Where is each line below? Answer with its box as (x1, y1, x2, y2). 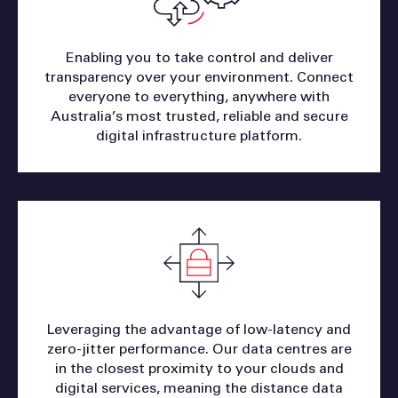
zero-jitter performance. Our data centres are (46, 341, 352, 356)
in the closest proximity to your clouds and (54, 361, 344, 376)
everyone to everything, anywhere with (68, 89, 330, 104)
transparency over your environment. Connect (44, 69, 354, 84)
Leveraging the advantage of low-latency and (47, 322, 351, 337)
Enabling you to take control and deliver (65, 50, 333, 65)
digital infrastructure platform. (96, 128, 302, 143)
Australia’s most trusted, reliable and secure (50, 108, 348, 123)
